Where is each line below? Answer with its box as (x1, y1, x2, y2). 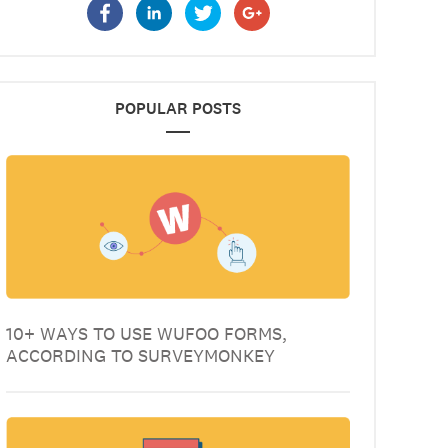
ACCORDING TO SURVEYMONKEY (6, 343, 275, 367)
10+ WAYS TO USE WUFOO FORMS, (6, 321, 287, 345)
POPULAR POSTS (115, 98, 241, 119)
